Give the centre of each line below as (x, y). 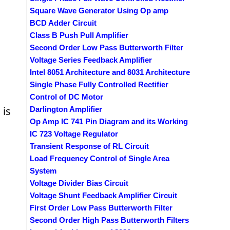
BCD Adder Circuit (63, 23)
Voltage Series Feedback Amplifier (91, 60)
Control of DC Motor (66, 97)
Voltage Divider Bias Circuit (79, 183)
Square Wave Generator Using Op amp (99, 10)
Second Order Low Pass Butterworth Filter (107, 47)
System (43, 170)
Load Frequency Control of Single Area (100, 158)
